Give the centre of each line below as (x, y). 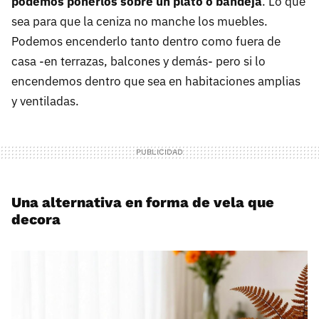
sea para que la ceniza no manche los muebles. (140, 22)
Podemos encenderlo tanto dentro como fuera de (146, 42)
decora (36, 220)
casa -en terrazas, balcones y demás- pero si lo (138, 62)
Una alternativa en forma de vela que (143, 203)
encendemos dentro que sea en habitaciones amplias (156, 82)
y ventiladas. (45, 101)
